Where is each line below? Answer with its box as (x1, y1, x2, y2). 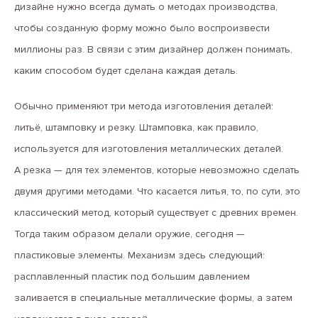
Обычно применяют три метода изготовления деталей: (14, 100, 273, 112)
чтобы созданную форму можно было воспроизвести (14, 22, 270, 34)
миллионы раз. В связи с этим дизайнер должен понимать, (14, 43, 292, 55)
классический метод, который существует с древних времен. (14, 207, 298, 219)
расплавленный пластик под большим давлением (14, 270, 250, 283)
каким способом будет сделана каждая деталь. (14, 65, 238, 77)
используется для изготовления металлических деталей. (14, 143, 283, 155)
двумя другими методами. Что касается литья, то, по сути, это (14, 185, 300, 197)
